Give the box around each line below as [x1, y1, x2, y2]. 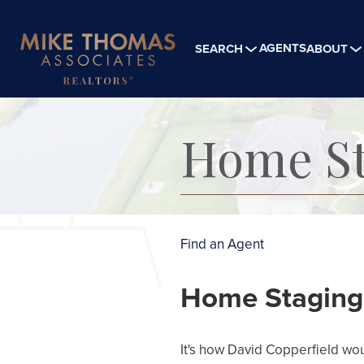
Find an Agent [180, 234, 264, 253]
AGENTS [259, 39, 306, 57]
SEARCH [195, 39, 243, 58]
